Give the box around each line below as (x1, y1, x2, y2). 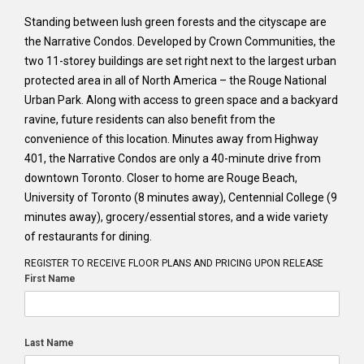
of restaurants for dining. (24, 230, 152, 243)
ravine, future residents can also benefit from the (24, 113, 275, 126)
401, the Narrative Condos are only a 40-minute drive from (24, 152, 321, 165)
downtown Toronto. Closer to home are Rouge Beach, (24, 171, 297, 184)
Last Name (24, 337, 74, 349)
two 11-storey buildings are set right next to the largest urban (24, 54, 336, 67)
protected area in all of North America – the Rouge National (24, 74, 327, 87)
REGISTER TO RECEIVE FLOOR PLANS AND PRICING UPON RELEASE (24, 258, 323, 269)
